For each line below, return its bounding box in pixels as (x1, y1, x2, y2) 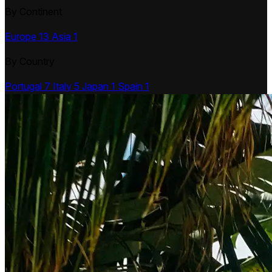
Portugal (5, 80, 42, 93)
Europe (5, 30, 36, 43)
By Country (5, 55, 55, 68)
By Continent (5, 5, 62, 18)
